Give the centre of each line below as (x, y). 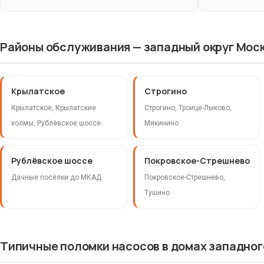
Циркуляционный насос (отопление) (140, 37)
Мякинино (161, 123)
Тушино (157, 193)
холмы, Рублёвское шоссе (56, 123)
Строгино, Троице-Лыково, (188, 108)
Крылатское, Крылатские (54, 108)
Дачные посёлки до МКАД (56, 178)
